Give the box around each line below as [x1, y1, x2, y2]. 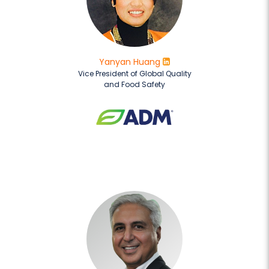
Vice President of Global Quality [77, 68, 192, 79]
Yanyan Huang [99, 55, 160, 68]
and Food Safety [104, 79, 165, 89]
